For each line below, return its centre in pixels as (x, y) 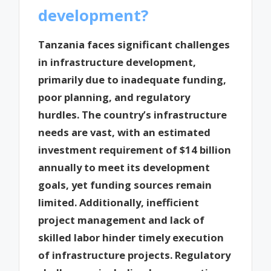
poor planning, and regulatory (114, 97)
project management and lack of (122, 220)
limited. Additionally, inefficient (119, 202)
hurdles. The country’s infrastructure (133, 114)
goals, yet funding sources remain (125, 184)
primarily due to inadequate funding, (132, 79)
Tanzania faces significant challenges (134, 44)
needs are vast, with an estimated (125, 132)
